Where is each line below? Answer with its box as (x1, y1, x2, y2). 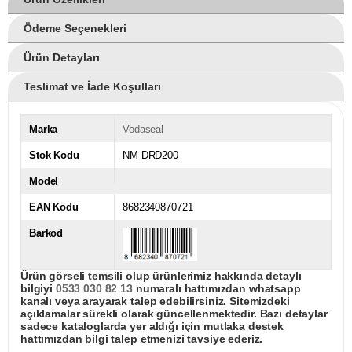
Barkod (29, 227, 64, 240)
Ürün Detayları (24, 51, 100, 64)
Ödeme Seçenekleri (24, 22, 126, 35)
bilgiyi (20, 282, 56, 295)
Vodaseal (123, 123, 164, 136)
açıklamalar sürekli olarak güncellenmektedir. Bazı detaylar (20, 307, 328, 321)
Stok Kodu (29, 149, 79, 162)
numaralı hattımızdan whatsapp (132, 282, 301, 295)
